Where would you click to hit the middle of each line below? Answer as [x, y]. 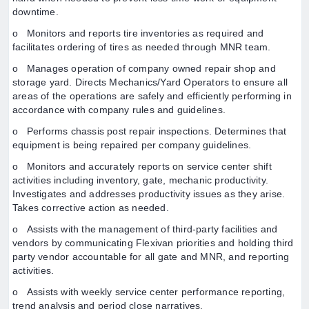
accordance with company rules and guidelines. [119, 110]
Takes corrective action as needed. [91, 208]
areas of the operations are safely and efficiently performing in [152, 96]
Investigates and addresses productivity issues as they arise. [149, 194]
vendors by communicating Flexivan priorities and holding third [153, 243]
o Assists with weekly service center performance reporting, [149, 292]
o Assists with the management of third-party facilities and [145, 229]
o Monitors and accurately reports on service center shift [142, 166]
